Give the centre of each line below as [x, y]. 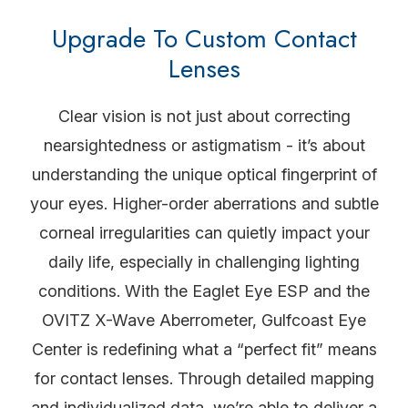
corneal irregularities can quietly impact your [204, 233]
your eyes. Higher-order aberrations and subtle [204, 204]
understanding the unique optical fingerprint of [204, 174]
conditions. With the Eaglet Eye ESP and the [204, 291]
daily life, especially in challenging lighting [204, 262]
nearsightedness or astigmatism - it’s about [204, 145]
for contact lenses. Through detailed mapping [204, 378]
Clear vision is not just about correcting [204, 116]
